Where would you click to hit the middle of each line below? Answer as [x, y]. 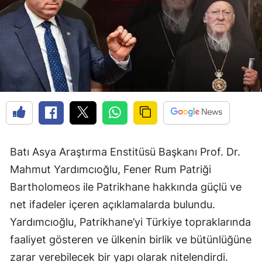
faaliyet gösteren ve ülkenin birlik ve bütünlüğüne [131, 239]
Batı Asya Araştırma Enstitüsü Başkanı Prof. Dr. [125, 151]
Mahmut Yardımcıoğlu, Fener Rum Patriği [111, 169]
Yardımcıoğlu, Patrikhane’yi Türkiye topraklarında [130, 222]
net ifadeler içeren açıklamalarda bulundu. [113, 204]
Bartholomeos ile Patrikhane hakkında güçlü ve [126, 187]
